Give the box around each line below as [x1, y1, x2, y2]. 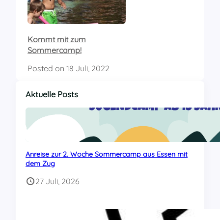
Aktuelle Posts [26, 89, 78, 99]
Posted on [27, 63, 66, 73]
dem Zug [26, 159, 55, 168]
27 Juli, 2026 [35, 176, 80, 186]
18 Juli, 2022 [66, 63, 110, 73]
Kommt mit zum [27, 34, 86, 44]
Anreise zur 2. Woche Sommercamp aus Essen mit [26, 149, 188, 159]
